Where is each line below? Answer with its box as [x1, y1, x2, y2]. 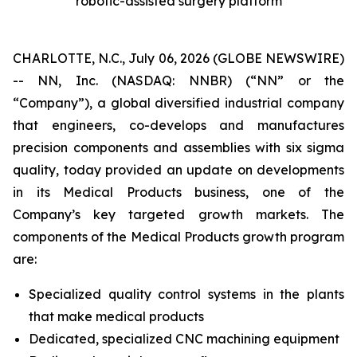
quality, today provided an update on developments [13, 162, 344, 178]
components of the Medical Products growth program [13, 229, 344, 245]
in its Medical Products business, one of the [13, 184, 344, 200]
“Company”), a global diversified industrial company [13, 95, 344, 111]
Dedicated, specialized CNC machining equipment [29, 331, 339, 347]
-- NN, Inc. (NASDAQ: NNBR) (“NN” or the [13, 73, 344, 88]
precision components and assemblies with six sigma [13, 139, 344, 155]
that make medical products [29, 308, 204, 324]
